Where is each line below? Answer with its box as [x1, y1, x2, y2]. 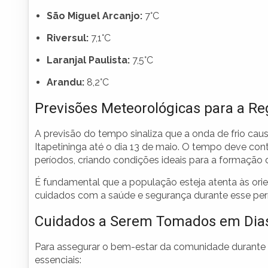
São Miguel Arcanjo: [47, 10, 142, 22]
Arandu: [47, 77, 84, 89]
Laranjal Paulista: [47, 54, 130, 66]
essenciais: [35, 254, 81, 266]
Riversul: [47, 32, 89, 44]
